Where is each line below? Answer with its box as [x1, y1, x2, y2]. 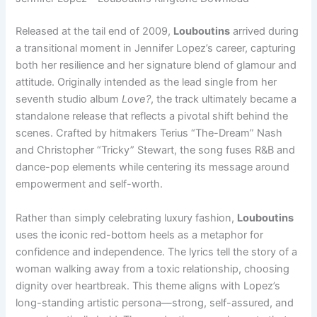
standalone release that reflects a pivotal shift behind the [16, 110, 289, 123]
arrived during [230, 25, 299, 38]
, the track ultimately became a [151, 93, 297, 106]
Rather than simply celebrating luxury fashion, [16, 211, 238, 224]
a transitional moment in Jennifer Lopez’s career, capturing [16, 42, 296, 55]
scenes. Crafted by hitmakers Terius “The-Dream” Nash [16, 127, 283, 140]
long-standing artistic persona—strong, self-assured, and [16, 296, 294, 309]
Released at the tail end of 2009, [16, 25, 174, 38]
